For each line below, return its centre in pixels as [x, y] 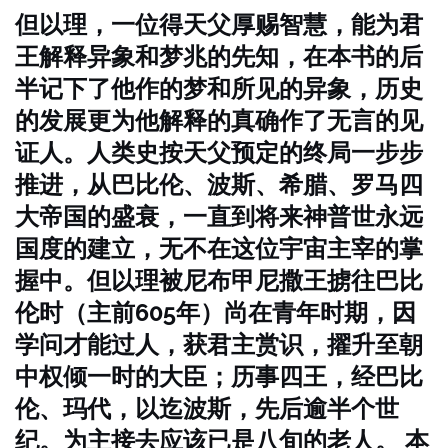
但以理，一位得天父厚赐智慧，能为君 [219, 24]
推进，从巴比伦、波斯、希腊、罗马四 [219, 184]
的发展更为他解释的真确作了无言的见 [219, 120]
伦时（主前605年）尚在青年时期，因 [215, 312]
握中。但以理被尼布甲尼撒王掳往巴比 [219, 280]
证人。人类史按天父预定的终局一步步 [219, 152]
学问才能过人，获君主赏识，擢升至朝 [219, 344]
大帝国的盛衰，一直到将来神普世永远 [219, 216]
